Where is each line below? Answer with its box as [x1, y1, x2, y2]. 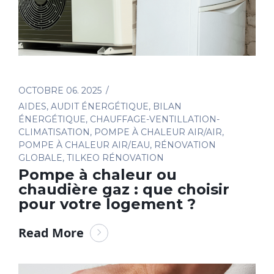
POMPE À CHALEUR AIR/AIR [94, 126, 222, 138]
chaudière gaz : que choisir [18, 180, 229, 198]
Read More [18, 224, 84, 241]
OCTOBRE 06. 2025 [18, 84, 102, 96]
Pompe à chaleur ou [18, 165, 177, 183]
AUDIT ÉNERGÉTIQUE [51, 100, 149, 112]
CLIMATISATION [18, 126, 90, 138]
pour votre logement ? [18, 194, 196, 213]
